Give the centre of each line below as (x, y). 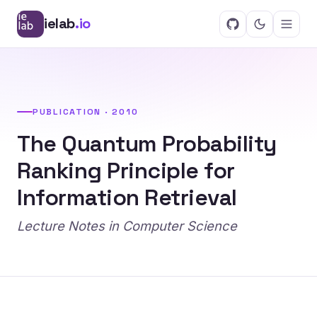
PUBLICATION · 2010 (86, 112)
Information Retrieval (127, 197)
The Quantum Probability (147, 144)
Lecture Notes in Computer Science (127, 226)
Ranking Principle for (126, 171)
